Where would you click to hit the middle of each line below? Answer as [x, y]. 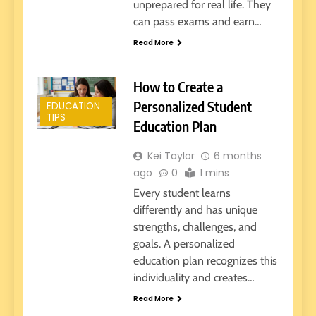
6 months [237, 156]
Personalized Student [192, 107]
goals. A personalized [184, 244]
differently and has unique [195, 210]
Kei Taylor [171, 156]
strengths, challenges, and [195, 227]
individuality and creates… [194, 278]
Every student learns [182, 193]
